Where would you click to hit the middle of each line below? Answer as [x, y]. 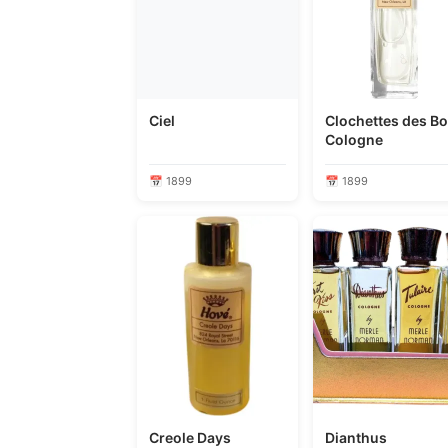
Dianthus [356, 437]
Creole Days [190, 437]
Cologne [354, 139]
